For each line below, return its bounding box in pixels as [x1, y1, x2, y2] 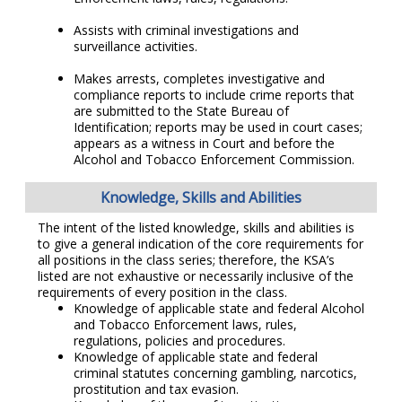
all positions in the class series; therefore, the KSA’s [38, 251, 335, 269]
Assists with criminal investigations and [74, 21, 299, 39]
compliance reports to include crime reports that [74, 85, 354, 103]
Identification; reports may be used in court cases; [74, 118, 363, 135]
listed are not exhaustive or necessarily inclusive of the [38, 267, 354, 285]
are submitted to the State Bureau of [74, 101, 289, 119]
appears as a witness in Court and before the [74, 134, 335, 152]
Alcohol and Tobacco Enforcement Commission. [74, 150, 354, 168]
